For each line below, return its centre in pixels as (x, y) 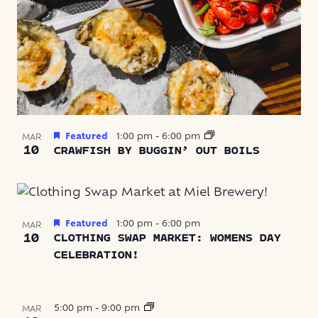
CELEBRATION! (97, 256)
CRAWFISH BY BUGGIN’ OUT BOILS (157, 151)
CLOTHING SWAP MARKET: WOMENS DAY (168, 238)
